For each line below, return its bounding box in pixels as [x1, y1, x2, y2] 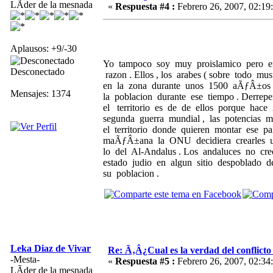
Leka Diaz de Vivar [10, 243, 91, 253]
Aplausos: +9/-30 [10, 43, 77, 54]
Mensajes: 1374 [10, 88, 71, 99]
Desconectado [10, 66, 65, 77]
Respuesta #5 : [115, 255, 175, 266]
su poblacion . [103, 168, 159, 179]
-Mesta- [10, 253, 40, 264]
